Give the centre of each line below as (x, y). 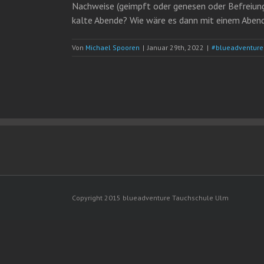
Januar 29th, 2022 (176, 47)
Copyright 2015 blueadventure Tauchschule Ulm (150, 198)
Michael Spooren (113, 47)
